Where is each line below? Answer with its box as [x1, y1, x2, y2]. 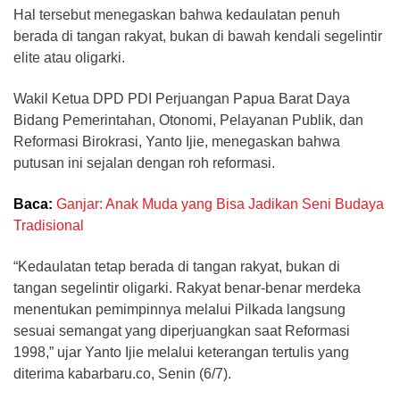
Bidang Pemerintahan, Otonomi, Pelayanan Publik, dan [13, 112, 363, 129]
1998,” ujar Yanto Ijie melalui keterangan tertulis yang [13, 345, 349, 361]
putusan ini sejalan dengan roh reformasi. [13, 155, 275, 171]
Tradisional [13, 218, 84, 234]
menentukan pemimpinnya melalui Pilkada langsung [13, 302, 346, 318]
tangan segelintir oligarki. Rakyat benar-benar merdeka [13, 280, 361, 296]
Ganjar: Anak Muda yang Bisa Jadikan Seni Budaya [56, 196, 384, 212]
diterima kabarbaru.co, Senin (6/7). [13, 366, 231, 382]
